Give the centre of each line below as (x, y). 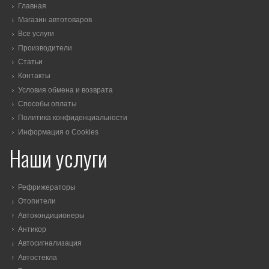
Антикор (32, 230)
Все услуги (36, 34)
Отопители (37, 201)
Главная (32, 6)
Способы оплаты (47, 104)
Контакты (34, 76)
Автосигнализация (50, 243)
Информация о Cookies (58, 132)
